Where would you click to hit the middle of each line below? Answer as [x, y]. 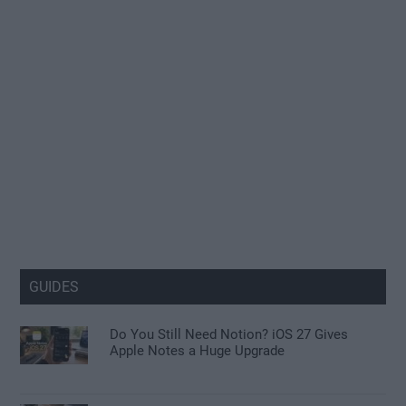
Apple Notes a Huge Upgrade [198, 351]
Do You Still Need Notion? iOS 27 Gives [229, 335]
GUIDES [54, 287]
